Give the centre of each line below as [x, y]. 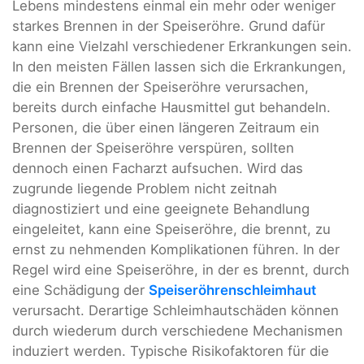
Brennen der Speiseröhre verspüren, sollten [153, 147]
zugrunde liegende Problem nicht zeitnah [145, 188]
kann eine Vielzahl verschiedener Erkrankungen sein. [182, 46]
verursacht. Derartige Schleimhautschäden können [175, 310]
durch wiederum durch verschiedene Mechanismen [178, 330]
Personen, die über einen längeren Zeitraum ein [166, 127]
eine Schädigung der [80, 290]
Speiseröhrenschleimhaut [232, 290]
